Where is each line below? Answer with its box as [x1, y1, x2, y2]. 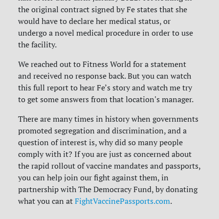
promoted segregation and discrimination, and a [18, 126, 187, 136]
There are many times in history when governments [18, 114, 199, 124]
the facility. [18, 40, 57, 50]
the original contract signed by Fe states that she [18, 4, 188, 15]
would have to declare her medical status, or [18, 16, 171, 26]
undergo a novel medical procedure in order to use [18, 28, 194, 38]
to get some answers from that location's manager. [18, 94, 194, 105]
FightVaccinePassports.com [75, 196, 171, 206]
